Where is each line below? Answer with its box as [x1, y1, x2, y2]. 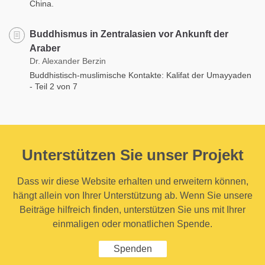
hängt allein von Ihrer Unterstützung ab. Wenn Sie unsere [12, 190, 253, 201]
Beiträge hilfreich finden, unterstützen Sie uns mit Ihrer [20, 204, 245, 215]
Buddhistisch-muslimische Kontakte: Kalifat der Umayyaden [30, 70, 251, 80]
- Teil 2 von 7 [30, 81, 77, 91]
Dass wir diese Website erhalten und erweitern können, [17, 176, 248, 186]
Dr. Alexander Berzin [30, 56, 106, 66]
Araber [30, 43, 60, 53]
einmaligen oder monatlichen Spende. [53, 218, 212, 229]
